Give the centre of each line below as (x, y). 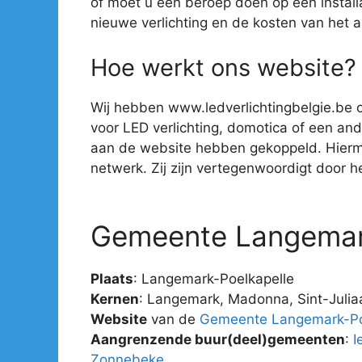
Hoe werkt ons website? (223, 67)
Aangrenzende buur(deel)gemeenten (218, 339)
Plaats (112, 279)
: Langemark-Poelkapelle (214, 279)
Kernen (115, 299)
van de (173, 319)
